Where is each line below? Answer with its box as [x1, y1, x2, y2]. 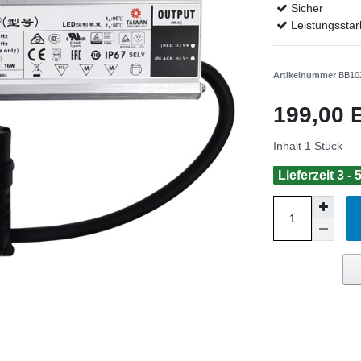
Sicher [290, 2, 323, 15]
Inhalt [273, 139, 305, 153]
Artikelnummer [273, 70, 338, 81]
